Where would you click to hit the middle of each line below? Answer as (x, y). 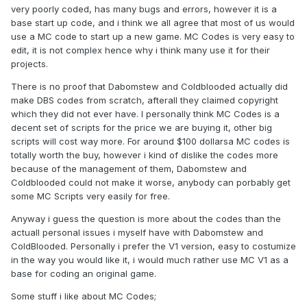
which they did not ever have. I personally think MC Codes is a (145, 114)
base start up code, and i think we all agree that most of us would (153, 23)
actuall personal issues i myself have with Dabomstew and (137, 233)
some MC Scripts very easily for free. (90, 196)
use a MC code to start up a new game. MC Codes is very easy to (153, 37)
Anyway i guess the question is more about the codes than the (146, 219)
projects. (29, 64)
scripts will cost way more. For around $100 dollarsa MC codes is (150, 142)
